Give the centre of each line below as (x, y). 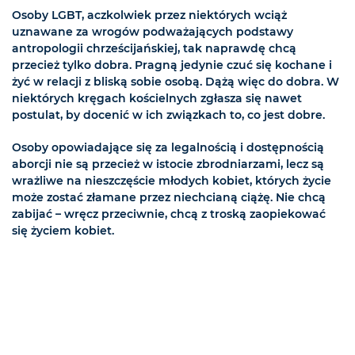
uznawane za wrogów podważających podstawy (153, 32)
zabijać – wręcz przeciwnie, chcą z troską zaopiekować (169, 214)
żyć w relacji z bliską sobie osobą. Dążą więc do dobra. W (176, 82)
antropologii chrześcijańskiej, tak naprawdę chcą (154, 49)
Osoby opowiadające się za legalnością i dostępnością (168, 148)
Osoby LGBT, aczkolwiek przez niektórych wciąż (149, 15)
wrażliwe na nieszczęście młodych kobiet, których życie (172, 181)
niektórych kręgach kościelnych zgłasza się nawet (157, 99)
